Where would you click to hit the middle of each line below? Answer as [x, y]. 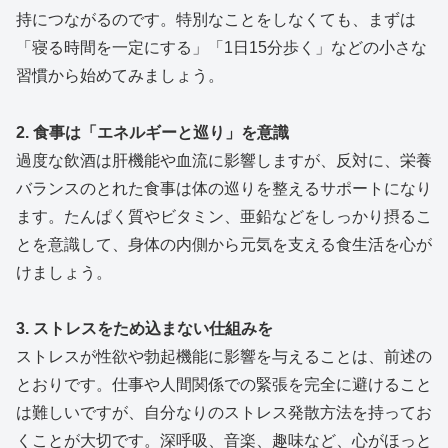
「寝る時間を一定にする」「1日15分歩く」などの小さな [221, 47]
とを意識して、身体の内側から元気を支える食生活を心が [224, 244]
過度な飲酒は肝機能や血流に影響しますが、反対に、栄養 [224, 160]
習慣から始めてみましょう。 [120, 75]
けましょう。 [64, 272]
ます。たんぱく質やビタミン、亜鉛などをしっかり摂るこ [224, 216]
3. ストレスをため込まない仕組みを [144, 329]
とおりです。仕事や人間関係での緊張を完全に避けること [224, 385]
